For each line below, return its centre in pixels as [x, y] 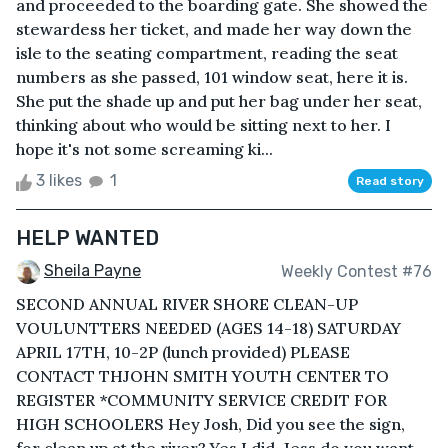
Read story [390, 181]
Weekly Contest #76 [356, 271]
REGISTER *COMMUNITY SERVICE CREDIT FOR [201, 400]
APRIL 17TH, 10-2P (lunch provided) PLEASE [183, 352]
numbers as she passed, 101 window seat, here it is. [212, 77]
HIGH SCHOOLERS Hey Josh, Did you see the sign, [210, 424]
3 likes [59, 181]
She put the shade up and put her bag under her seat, [219, 101]
